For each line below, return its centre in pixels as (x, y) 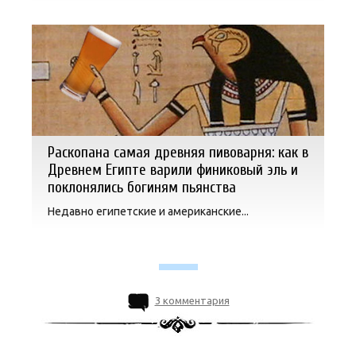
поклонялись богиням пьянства (142, 187)
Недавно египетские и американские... (148, 211)
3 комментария (192, 300)
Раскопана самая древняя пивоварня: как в (178, 152)
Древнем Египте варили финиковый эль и (173, 170)
